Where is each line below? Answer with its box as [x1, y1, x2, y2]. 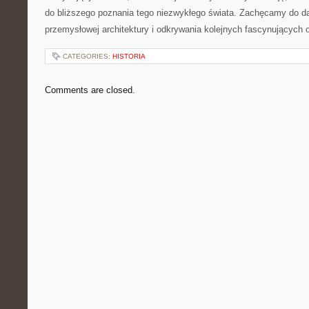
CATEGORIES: [63, 52, 112, 60]
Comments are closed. [45, 85, 135, 95]
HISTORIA [112, 52, 146, 60]
